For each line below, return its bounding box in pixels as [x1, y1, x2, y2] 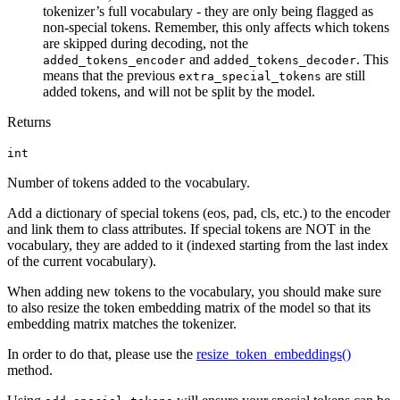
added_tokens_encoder [43, 53, 186, 67]
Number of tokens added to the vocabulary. [7, 174, 250, 190]
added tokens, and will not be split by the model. [43, 83, 315, 99]
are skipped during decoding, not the [43, 35, 248, 51]
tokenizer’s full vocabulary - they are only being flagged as [43, 3, 373, 19]
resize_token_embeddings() [196, 346, 351, 362]
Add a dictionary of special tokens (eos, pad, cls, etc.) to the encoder [7, 204, 390, 221]
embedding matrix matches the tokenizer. [7, 315, 237, 331]
